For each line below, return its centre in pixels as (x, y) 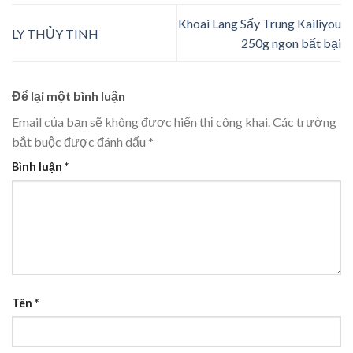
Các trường (305, 122)
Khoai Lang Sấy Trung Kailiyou (260, 24)
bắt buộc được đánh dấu (80, 142)
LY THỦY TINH (55, 33)
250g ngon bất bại (291, 43)
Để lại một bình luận (70, 96)
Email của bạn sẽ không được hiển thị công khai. (141, 122)
